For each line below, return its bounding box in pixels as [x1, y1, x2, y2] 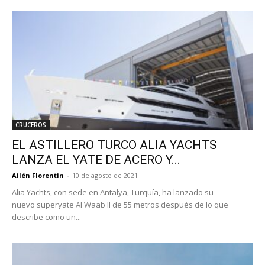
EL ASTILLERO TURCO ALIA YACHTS [12, 137, 217, 152]
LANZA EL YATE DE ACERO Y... [12, 152, 180, 167]
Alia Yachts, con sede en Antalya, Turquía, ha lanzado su [12, 186, 214, 198]
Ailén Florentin [12, 170, 64, 180]
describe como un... [12, 211, 81, 222]
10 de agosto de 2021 [72, 170, 138, 180]
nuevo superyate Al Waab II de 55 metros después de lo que [12, 199, 228, 210]
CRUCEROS [15, 120, 46, 129]
